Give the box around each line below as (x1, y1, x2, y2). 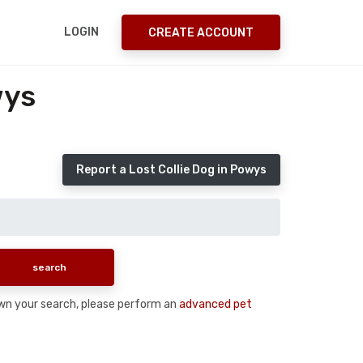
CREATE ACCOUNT (148, 25, 254, 40)
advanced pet (179, 297, 252, 311)
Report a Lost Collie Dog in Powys (76, 163, 267, 177)
